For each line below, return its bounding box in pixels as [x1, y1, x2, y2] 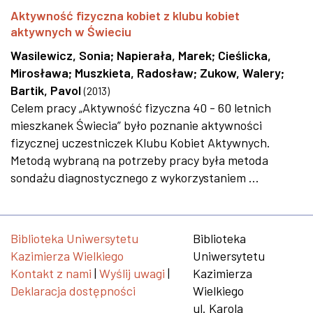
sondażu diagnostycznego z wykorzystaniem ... [10, 170, 259, 185]
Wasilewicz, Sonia [10, 48, 110, 63]
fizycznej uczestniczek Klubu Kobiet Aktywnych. [10, 135, 270, 150]
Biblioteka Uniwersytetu [10, 231, 138, 246]
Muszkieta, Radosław [75, 65, 194, 80]
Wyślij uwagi [99, 265, 165, 281]
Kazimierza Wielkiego [10, 248, 124, 263]
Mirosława [10, 65, 68, 80]
